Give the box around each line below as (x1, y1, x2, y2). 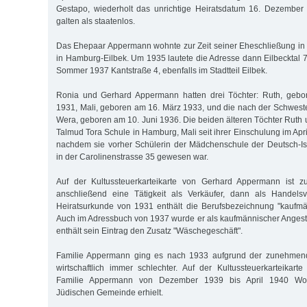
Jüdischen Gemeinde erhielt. (56, 287, 163, 297)
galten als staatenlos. (56, 16, 135, 26)
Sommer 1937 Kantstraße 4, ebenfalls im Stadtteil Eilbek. (56, 65, 267, 75)
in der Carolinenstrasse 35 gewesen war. (56, 151, 208, 162)
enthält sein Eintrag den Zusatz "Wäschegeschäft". (56, 225, 243, 236)
